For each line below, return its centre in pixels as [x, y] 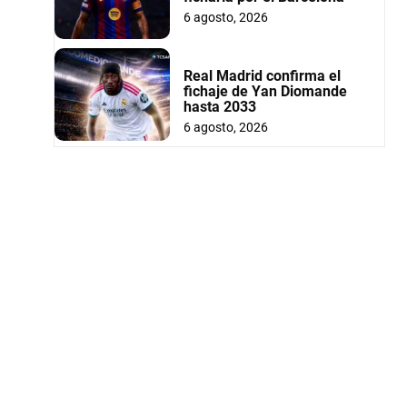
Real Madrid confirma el [262, 75]
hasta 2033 [219, 106]
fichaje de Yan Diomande [265, 91]
